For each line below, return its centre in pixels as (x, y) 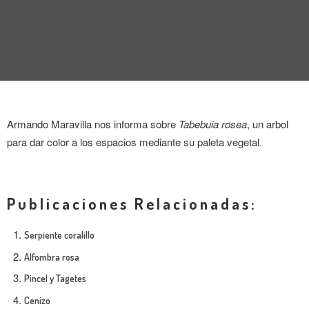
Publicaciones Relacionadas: (132, 203)
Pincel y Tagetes (55, 278)
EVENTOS (30, 100)
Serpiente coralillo (59, 235)
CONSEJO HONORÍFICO (60, 287)
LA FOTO (29, 68)
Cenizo (37, 300)
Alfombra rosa (52, 257)
